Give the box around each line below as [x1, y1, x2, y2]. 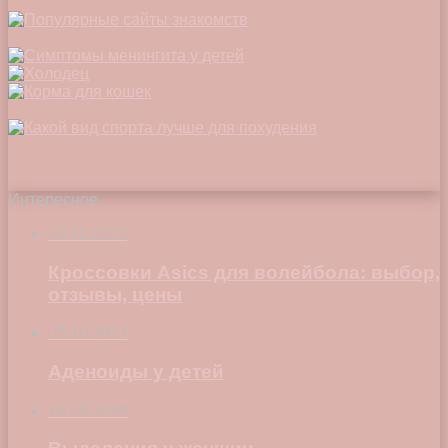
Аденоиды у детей [48, 360, 224, 382]
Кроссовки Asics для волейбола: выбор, [48, 261, 440, 283]
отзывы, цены [48, 283, 182, 305]
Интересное [8, 190, 98, 208]
